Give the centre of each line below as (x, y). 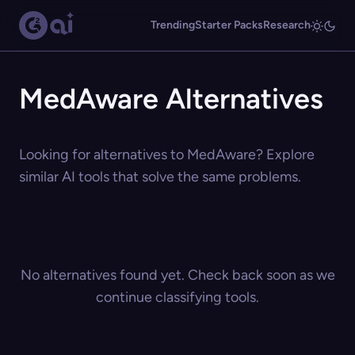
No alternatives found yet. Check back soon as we (177, 275)
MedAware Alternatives (171, 99)
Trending (173, 25)
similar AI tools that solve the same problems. (160, 177)
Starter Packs (229, 25)
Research (287, 25)
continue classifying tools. (177, 297)
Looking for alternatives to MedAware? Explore (167, 155)
